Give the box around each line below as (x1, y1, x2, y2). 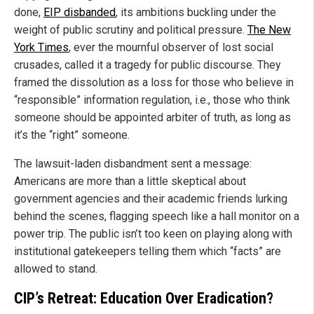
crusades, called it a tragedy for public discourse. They (14, 57, 281, 71)
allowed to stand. (14, 261, 97, 275)
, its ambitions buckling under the (116, 5, 276, 19)
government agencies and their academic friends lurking (14, 191, 287, 205)
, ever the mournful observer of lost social (69, 40, 273, 54)
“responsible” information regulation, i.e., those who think (14, 93, 290, 107)
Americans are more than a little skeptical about (14, 174, 246, 188)
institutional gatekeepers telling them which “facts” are (14, 244, 281, 258)
